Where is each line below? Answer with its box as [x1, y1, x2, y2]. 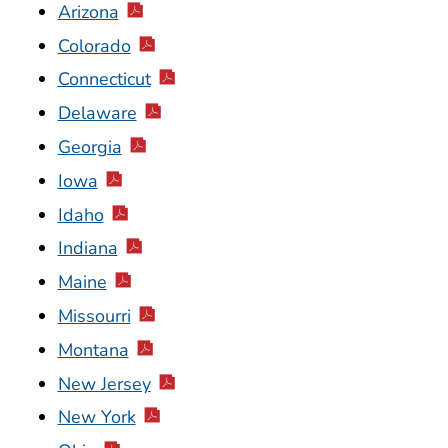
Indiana [57, 236, 118, 261]
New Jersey [57, 371, 151, 396]
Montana [57, 337, 129, 362]
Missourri [57, 303, 131, 328]
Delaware [57, 101, 137, 126]
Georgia [57, 134, 122, 159]
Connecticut [57, 67, 151, 92]
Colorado [57, 33, 131, 58]
